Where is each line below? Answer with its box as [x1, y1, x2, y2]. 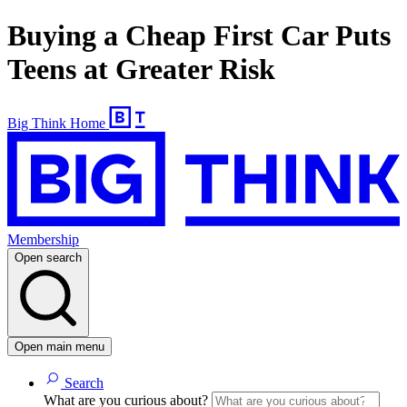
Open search [15, 251, 82, 265]
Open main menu [15, 340, 104, 354]
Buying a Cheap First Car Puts [7, 19, 391, 53]
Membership [7, 232, 79, 248]
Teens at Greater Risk [7, 53, 275, 86]
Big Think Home [7, 114, 105, 131]
